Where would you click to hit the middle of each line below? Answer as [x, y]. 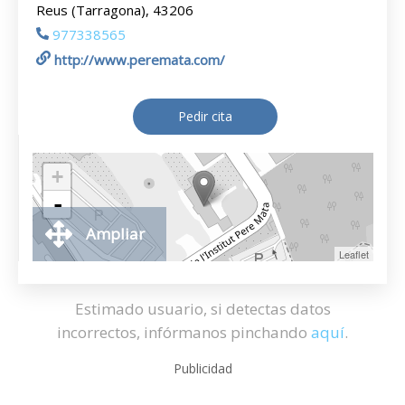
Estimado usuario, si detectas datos [202, 309]
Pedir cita [205, 116]
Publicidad [202, 368]
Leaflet [354, 254]
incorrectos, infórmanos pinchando [184, 332]
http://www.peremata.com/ [140, 60]
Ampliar [115, 234]
